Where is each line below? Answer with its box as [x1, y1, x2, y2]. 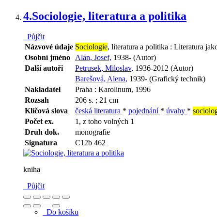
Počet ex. [25, 117, 54, 126]
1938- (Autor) [111, 53, 156, 62]
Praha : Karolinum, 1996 [75, 85, 151, 94]
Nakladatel [25, 85, 61, 94]
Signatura [25, 139, 57, 147]
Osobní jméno [25, 53, 70, 62]
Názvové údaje [25, 43, 73, 51]
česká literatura [75, 107, 123, 115]
